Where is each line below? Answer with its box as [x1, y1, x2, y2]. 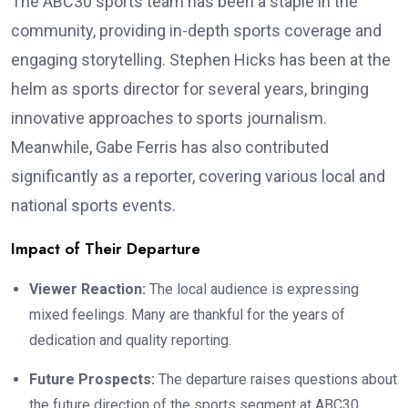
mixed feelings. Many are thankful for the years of [29, 305, 345, 323]
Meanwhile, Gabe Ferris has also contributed [11, 137, 329, 157]
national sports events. [11, 195, 176, 215]
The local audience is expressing [146, 280, 359, 298]
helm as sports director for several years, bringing [11, 78, 369, 98]
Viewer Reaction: [29, 280, 146, 298]
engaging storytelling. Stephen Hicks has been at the [11, 49, 391, 69]
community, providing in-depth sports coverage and [11, 20, 382, 40]
